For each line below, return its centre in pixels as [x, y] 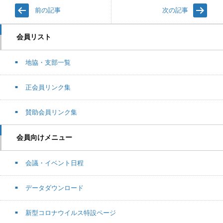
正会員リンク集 [48, 88]
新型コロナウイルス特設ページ [71, 213]
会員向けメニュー [44, 138]
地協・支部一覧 [48, 63]
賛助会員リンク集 [51, 112]
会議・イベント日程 [55, 163]
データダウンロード [55, 188]
